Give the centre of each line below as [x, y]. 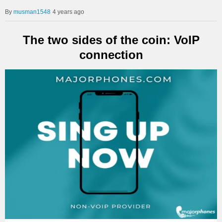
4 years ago [68, 12]
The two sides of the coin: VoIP [111, 40]
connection [111, 55]
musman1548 [32, 12]
